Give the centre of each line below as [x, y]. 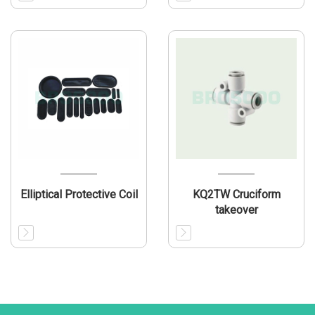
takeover [236, 210]
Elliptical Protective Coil [79, 194]
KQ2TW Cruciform [236, 194]
